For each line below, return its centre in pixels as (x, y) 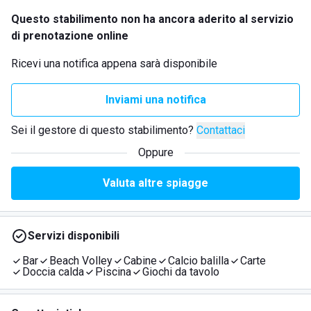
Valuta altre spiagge (155, 183)
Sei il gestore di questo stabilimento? (102, 130)
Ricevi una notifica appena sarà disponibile (114, 64)
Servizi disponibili (74, 236)
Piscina (113, 272)
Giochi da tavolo (181, 272)
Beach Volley (81, 261)
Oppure (155, 152)
